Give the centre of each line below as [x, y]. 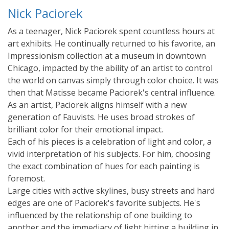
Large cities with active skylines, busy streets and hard [111, 190]
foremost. [26, 178]
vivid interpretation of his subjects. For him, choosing [109, 154]
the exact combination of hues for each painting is [104, 166]
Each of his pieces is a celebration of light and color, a [110, 141]
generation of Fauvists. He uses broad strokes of [101, 117]
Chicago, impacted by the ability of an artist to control [110, 68]
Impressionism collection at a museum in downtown [107, 55]
